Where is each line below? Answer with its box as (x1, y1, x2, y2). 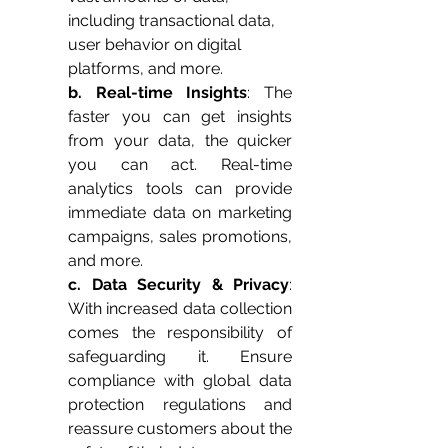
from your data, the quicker (68, 131, 292, 151)
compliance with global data (68, 371, 292, 391)
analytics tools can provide (68, 179, 292, 199)
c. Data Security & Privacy (68, 275, 289, 295)
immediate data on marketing (68, 203, 292, 223)
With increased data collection (68, 299, 292, 319)
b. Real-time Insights (68, 83, 248, 103)
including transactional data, (68, 11, 279, 31)
